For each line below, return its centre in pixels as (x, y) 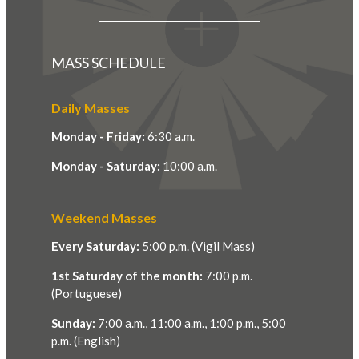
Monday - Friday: (98, 137)
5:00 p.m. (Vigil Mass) (197, 246)
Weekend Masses (104, 218)
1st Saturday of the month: (127, 276)
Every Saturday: (95, 246)
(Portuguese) (87, 294)
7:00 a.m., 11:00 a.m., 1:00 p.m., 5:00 (191, 323)
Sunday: (73, 323)
